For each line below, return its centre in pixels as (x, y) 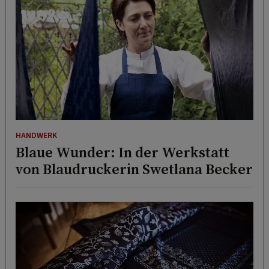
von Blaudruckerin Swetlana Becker (134, 169)
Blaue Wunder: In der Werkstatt (122, 152)
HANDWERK (36, 135)
